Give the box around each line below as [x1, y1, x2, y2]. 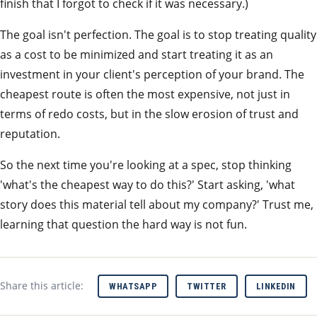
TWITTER [187, 281, 226, 292]
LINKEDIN [255, 281, 296, 292]
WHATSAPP [109, 281, 158, 292]
